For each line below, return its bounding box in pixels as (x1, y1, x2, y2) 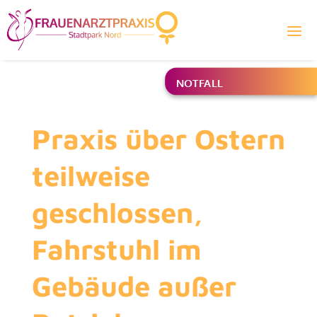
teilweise (31, 158, 150, 192)
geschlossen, (31, 195, 203, 229)
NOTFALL (175, 75, 224, 90)
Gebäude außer (31, 269, 236, 302)
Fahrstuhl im (31, 232, 202, 265)
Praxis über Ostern (31, 122, 285, 155)
